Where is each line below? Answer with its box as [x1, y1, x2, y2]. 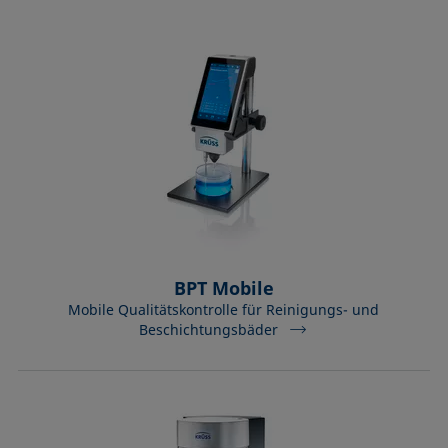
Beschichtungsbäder [139, 319, 279, 339]
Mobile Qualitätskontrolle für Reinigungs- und [68, 299, 380, 319]
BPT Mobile [173, 275, 274, 300]
